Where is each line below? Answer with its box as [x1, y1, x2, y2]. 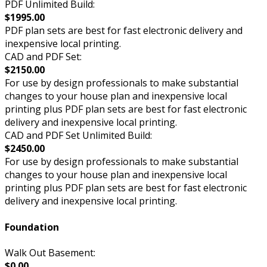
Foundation [5, 220, 59, 234]
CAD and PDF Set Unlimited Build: [5, 129, 152, 142]
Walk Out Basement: [5, 246, 95, 259]
